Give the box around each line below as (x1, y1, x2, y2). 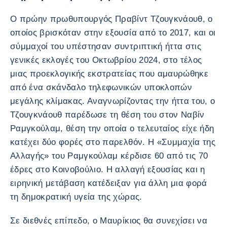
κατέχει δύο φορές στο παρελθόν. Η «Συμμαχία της (10, 137, 215, 147)
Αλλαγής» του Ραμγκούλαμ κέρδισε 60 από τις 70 (10, 151, 208, 161)
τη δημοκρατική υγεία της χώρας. (10, 192, 142, 202)
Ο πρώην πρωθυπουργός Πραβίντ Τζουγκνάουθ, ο (10, 14, 213, 24)
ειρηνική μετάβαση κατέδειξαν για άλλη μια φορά (10, 178, 207, 188)
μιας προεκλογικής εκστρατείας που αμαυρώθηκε (10, 69, 208, 79)
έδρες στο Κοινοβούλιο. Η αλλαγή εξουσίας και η (10, 165, 205, 174)
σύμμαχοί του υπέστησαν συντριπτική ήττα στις (10, 42, 201, 51)
